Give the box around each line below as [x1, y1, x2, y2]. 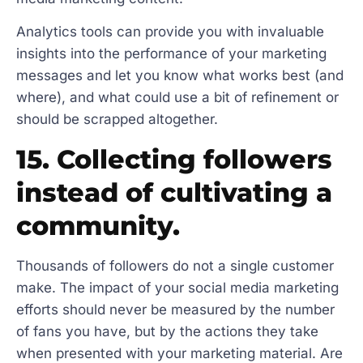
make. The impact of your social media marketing [16, 279, 339, 296]
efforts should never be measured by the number [16, 301, 335, 318]
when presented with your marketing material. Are [16, 344, 343, 361]
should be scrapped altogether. [16, 111, 218, 128]
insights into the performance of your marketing [16, 45, 327, 62]
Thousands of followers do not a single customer [16, 257, 334, 274]
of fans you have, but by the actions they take [16, 322, 318, 340]
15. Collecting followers [16, 143, 332, 175]
